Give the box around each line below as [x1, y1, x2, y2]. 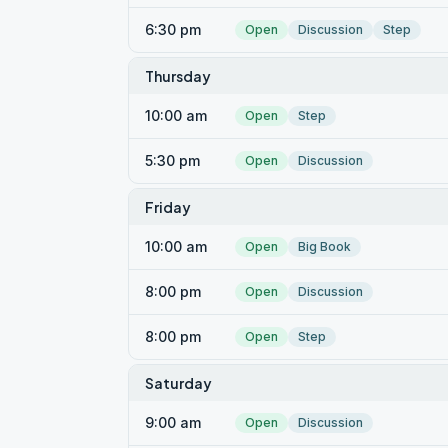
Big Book [298, 239, 351, 254]
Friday [145, 198, 191, 216]
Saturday [145, 374, 212, 392]
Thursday [145, 67, 211, 85]
